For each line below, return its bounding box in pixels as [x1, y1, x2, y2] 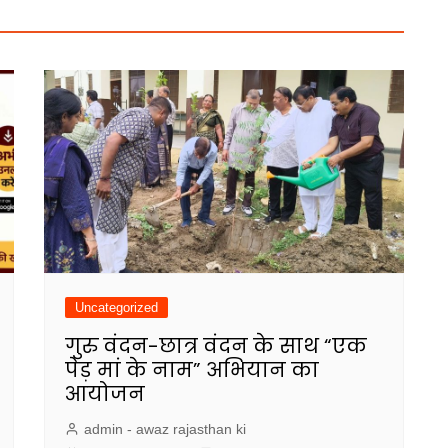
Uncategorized [75, 299, 158, 315]
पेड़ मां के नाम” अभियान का [65, 355, 319, 384]
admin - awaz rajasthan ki [84, 420, 246, 437]
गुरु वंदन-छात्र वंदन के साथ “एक [65, 331, 367, 360]
